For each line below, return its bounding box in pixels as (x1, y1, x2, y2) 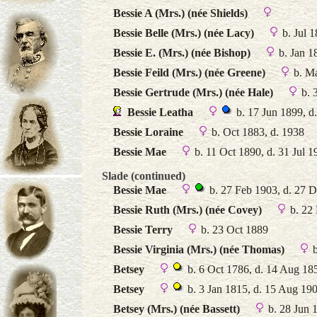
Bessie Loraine (113, 126, 183, 138)
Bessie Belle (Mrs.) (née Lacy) (113, 27, 254, 39)
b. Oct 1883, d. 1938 (209, 126, 304, 138)
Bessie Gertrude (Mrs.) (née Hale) (113, 86, 273, 98)
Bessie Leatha (127, 106, 193, 118)
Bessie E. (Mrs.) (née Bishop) (113, 47, 250, 59)
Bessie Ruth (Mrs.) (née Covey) (113, 204, 262, 216)
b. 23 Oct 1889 (198, 224, 268, 236)
